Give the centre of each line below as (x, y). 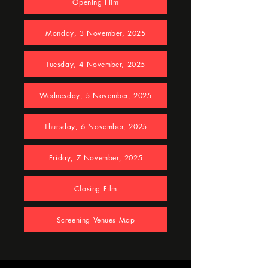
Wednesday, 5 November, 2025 (96, 95)
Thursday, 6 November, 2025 (96, 126)
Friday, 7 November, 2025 (96, 157)
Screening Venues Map (96, 220)
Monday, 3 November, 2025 (96, 33)
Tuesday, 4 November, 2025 (96, 64)
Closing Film (96, 188)
